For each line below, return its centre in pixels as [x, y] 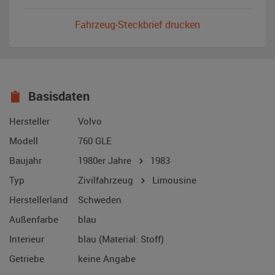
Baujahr [25, 161]
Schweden [100, 200]
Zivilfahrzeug [107, 180]
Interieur [27, 239]
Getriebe [27, 259]
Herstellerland [39, 200]
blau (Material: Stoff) [121, 239]
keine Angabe [107, 259]
